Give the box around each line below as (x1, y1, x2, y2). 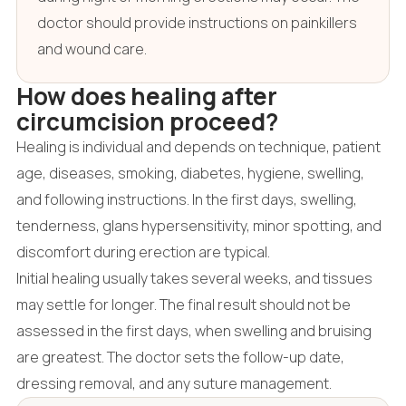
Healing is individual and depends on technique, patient (15, 136, 381, 157)
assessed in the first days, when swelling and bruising (15, 320, 372, 341)
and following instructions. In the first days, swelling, (15, 188, 357, 209)
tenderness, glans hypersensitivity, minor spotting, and (15, 215, 382, 236)
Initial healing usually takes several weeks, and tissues (15, 267, 372, 288)
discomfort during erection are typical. (15, 241, 270, 262)
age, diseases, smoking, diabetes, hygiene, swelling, (15, 162, 364, 183)
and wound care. (36, 38, 147, 59)
